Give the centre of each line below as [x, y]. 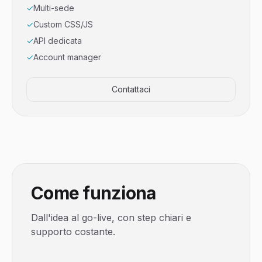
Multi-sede [54, 8]
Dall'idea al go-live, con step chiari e [111, 218]
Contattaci [131, 89]
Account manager [67, 57]
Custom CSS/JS [63, 24]
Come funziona [94, 193]
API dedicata [58, 41]
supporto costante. [73, 232]
